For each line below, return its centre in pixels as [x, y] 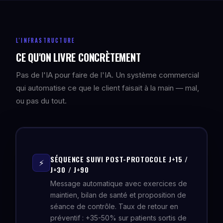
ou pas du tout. [41, 101]
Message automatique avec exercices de [119, 183]
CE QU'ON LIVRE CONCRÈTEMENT [78, 57]
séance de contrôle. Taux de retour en [114, 206]
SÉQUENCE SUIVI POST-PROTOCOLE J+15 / [119, 159]
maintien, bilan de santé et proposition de [118, 195]
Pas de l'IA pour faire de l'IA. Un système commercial [108, 75]
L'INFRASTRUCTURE [46, 40]
